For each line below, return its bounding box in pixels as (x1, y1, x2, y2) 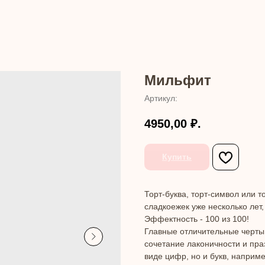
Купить (162, 152, 192, 162)
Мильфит (144, 72, 211, 88)
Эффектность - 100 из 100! (144, 214, 249, 224)
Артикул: (144, 93, 177, 103)
